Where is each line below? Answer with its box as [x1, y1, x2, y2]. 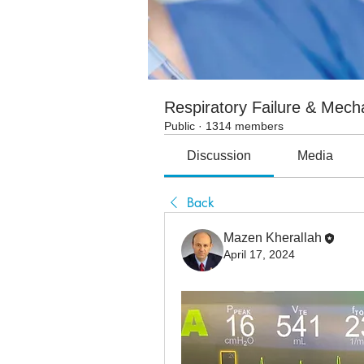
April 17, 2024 [223, 248, 295, 261]
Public [164, 119, 195, 132]
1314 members [206, 119, 284, 132]
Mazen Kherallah [223, 231, 322, 245]
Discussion [187, 149, 252, 162]
